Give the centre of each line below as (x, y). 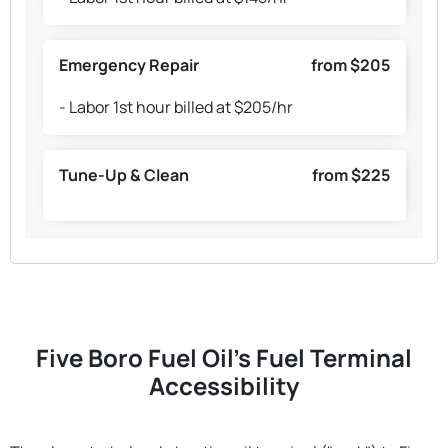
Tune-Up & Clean (123, 175)
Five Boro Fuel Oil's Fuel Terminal (224, 357)
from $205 (350, 65)
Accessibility (224, 385)
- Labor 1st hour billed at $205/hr (175, 107)
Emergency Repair (128, 65)
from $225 (350, 175)
